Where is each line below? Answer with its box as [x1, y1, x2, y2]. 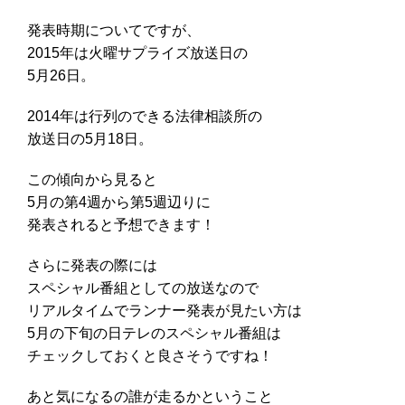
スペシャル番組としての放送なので [27, 279, 259, 296]
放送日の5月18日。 [27, 130, 153, 146]
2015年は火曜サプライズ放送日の [27, 44, 248, 61]
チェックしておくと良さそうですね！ [27, 347, 273, 363]
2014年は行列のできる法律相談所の [27, 108, 262, 124]
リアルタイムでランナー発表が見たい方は [27, 302, 302, 318]
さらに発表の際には [27, 257, 157, 273]
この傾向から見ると [27, 171, 157, 187]
